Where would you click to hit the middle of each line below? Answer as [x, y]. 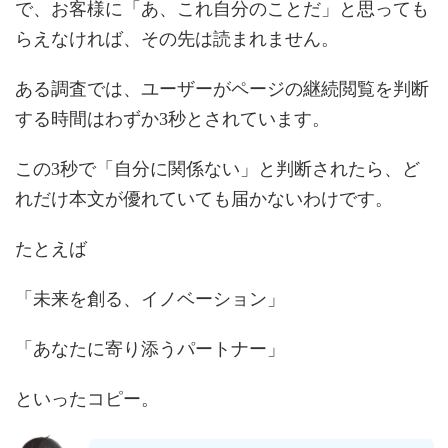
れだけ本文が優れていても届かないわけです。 [204, 198]
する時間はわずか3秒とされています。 [172, 118]
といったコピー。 [87, 398]
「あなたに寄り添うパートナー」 [150, 348]
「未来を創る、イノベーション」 [150, 298]
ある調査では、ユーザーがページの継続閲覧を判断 [222, 88]
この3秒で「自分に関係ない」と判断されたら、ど [217, 168]
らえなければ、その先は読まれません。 [177, 38]
